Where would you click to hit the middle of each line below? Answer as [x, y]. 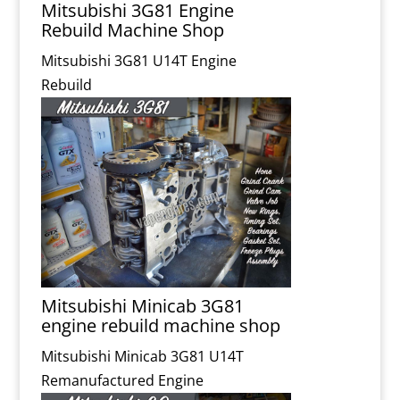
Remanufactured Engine [123, 381]
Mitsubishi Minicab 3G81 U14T [143, 357]
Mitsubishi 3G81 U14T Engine [139, 60]
